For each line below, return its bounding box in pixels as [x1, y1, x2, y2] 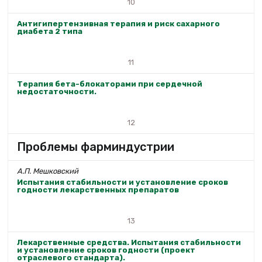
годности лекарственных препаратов [17, 185, 179, 195]
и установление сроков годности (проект [17, 246, 195, 255]
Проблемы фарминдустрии [17, 139, 174, 154]
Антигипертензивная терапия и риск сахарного [17, 19, 220, 28]
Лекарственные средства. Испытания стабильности [17, 238, 241, 247]
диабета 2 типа [17, 26, 82, 36]
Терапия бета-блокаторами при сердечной [17, 79, 202, 88]
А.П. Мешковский [17, 166, 78, 175]
